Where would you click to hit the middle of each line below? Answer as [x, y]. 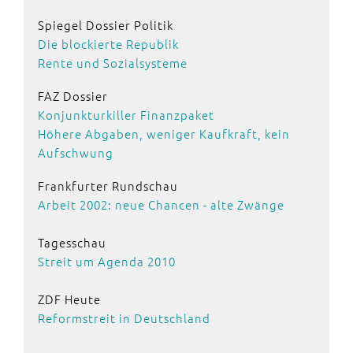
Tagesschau [72, 242]
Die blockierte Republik [108, 44]
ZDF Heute [69, 299]
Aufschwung [76, 152]
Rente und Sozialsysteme [113, 63]
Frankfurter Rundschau [108, 186]
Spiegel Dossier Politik [106, 25]
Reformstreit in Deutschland [124, 318]
